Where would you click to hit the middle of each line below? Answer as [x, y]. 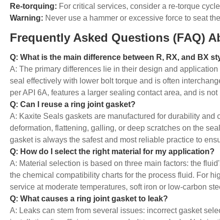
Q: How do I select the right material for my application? [112, 152]
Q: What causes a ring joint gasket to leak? [89, 199]
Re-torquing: [33, 6]
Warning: [27, 18]
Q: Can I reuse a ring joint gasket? [73, 105]
